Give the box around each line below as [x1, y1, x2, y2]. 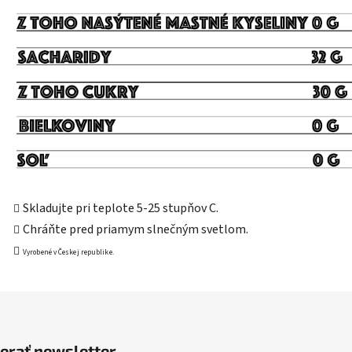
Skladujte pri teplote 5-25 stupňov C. [23, 199, 218, 217]
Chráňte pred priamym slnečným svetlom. [23, 220, 248, 238]
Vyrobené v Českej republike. [23, 246, 115, 258]
